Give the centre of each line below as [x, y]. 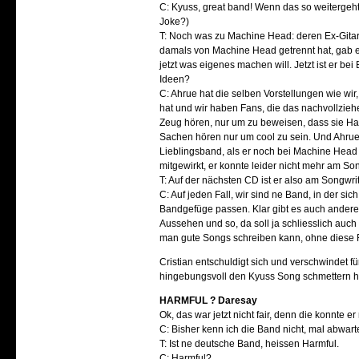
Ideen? [175, 79]
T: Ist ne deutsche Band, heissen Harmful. [250, 344]
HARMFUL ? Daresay [209, 301]
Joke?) [175, 22]
